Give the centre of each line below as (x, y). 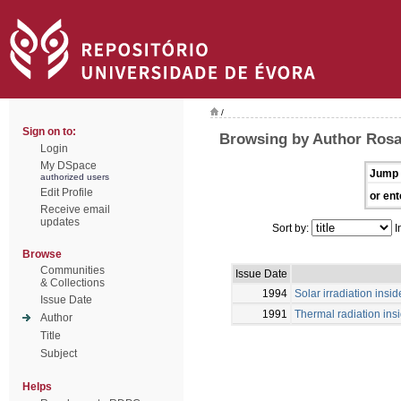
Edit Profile (67, 192)
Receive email (75, 209)
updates (60, 222)
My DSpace (68, 166)
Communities (73, 270)
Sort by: (292, 228)
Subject (59, 354)
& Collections (73, 283)
